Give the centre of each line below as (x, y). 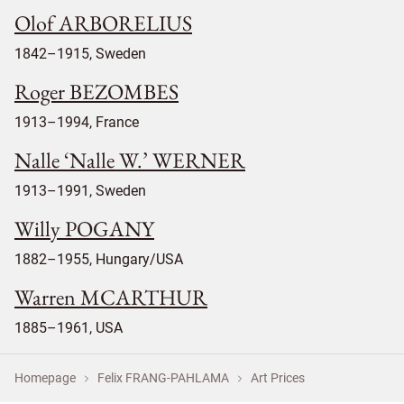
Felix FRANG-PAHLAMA (163, 377)
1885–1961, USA (69, 327)
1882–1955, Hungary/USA (99, 259)
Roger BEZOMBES (96, 91)
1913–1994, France (77, 122)
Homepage (45, 377)
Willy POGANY (84, 228)
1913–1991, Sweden (80, 190)
